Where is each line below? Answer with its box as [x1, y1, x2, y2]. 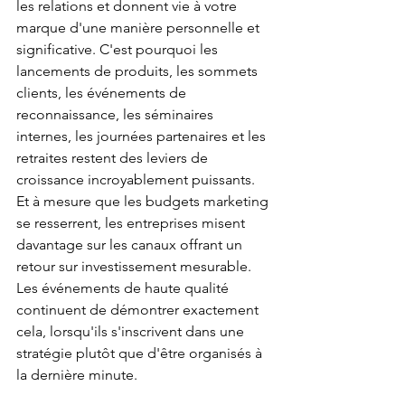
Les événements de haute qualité [16, 279, 232, 297]
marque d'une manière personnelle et [16, 19, 263, 37]
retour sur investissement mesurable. [16, 258, 255, 276]
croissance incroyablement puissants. [16, 171, 255, 189]
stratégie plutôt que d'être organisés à [16, 344, 266, 363]
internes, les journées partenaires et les [16, 127, 269, 146]
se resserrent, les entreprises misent [16, 214, 249, 232]
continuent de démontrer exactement [16, 301, 262, 319]
